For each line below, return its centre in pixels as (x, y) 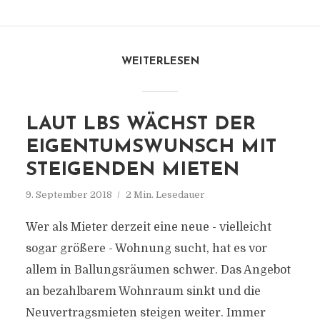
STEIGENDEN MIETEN (132, 170)
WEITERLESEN (160, 62)
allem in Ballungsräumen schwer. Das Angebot (158, 270)
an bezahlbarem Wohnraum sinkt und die (143, 291)
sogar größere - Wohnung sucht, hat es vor (146, 249)
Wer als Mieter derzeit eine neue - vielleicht (148, 227)
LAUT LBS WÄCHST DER (140, 125)
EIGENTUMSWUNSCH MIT (151, 147)
